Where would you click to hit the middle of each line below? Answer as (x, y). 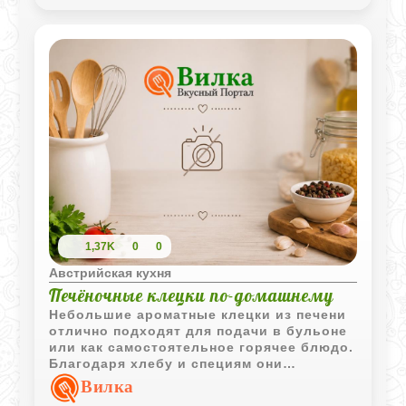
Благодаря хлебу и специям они (166, 363)
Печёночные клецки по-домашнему (192, 295)
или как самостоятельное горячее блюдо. (202, 347)
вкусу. (72, 396)
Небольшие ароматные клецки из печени (198, 314)
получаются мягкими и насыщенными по (196, 379)
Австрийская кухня (111, 272)
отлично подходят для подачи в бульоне (198, 330)
